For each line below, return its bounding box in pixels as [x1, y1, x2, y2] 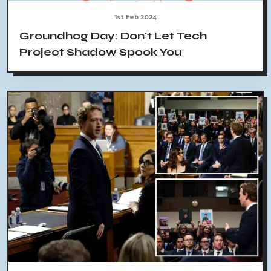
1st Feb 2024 [114, 11, 157, 24]
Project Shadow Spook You [19, 45, 181, 59]
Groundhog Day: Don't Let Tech [19, 29, 207, 43]
